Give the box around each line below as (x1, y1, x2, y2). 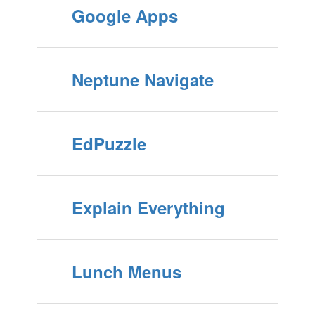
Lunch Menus (71, 259, 181, 283)
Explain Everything (71, 195, 225, 219)
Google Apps (71, 4, 178, 27)
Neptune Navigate (71, 67, 214, 91)
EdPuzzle (71, 131, 146, 155)
